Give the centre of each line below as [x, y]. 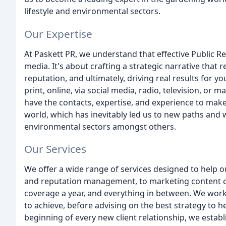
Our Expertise [58, 34]
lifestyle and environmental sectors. [92, 11]
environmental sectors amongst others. [100, 126]
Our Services [55, 149]
